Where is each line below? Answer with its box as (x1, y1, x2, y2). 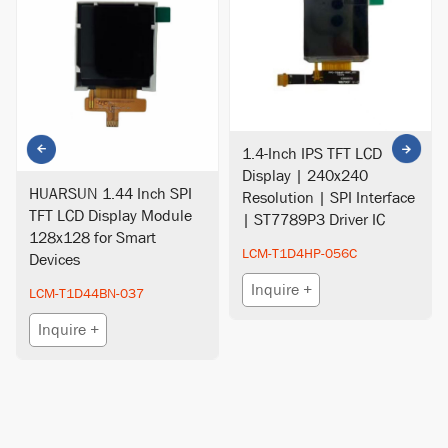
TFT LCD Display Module (29, 205, 193, 227)
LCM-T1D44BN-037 (29, 284, 145, 303)
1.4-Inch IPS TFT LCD (242, 143, 383, 164)
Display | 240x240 (242, 165, 369, 186)
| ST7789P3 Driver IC (242, 209, 386, 230)
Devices (29, 249, 81, 271)
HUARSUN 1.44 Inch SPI (29, 183, 193, 205)
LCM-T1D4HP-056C (242, 244, 358, 262)
